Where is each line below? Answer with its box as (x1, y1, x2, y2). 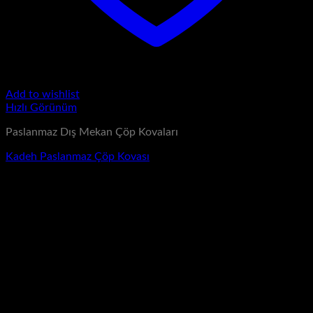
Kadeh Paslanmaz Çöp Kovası (6, 151, 150, 163)
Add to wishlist (6, 89, 80, 101)
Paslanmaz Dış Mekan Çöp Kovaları (6, 126, 178, 138)
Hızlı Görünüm (6, 102, 77, 114)
